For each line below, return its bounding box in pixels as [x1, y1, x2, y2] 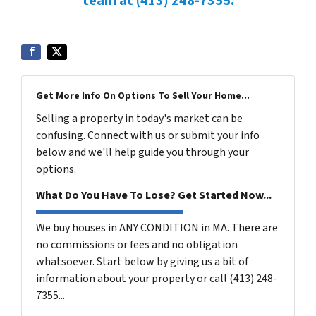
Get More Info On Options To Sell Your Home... [36, 89, 250, 103]
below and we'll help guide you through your [36, 145, 249, 160]
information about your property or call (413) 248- [36, 271, 277, 286]
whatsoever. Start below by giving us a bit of [36, 254, 248, 269]
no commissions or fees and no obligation [36, 237, 238, 253]
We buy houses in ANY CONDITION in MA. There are [36, 220, 278, 236]
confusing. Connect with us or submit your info [36, 128, 260, 143]
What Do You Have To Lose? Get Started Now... [36, 188, 272, 203]
